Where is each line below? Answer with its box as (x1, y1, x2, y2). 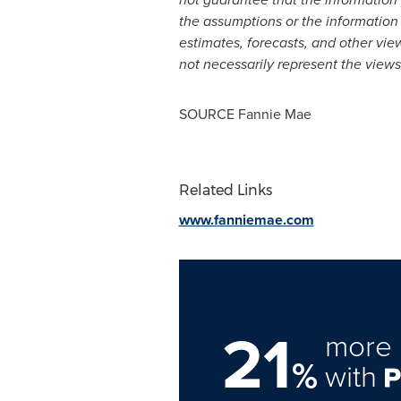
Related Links (178, 182, 272, 199)
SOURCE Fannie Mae (178, 104, 311, 124)
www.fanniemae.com (178, 209, 314, 230)
